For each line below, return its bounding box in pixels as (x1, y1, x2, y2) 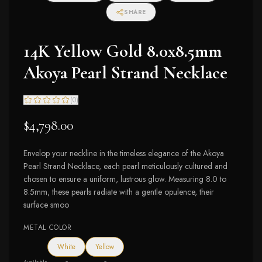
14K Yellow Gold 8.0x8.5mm (23, 40, 222, 62)
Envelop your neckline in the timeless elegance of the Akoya (23, 147, 224, 159)
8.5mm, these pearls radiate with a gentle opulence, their (23, 186, 214, 198)
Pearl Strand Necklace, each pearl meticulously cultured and (23, 160, 227, 172)
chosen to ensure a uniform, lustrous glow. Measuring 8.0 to (23, 173, 226, 185)
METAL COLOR (23, 222, 72, 233)
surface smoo (23, 199, 69, 211)
